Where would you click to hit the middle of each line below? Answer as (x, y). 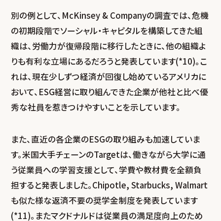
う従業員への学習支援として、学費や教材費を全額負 (107, 169)
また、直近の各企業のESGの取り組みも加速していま (106, 139)
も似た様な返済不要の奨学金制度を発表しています (105, 200)
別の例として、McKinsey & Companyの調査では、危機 (110, 16)
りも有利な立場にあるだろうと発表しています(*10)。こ (109, 61)
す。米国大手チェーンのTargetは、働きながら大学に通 (109, 154)
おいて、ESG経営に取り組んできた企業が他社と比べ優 (110, 92)
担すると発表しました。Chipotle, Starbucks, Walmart (110, 185)
